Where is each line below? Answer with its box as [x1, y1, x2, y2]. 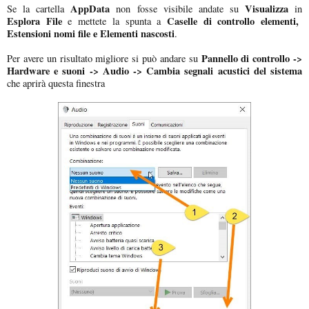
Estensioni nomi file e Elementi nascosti [7, 26, 175, 41]
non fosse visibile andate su [116, 1, 245, 15]
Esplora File [7, 13, 62, 28]
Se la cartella [7, 1, 71, 15]
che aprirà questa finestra [7, 76, 105, 90]
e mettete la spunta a [61, 14, 167, 28]
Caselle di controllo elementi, [166, 13, 303, 28]
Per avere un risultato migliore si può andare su [7, 51, 201, 65]
